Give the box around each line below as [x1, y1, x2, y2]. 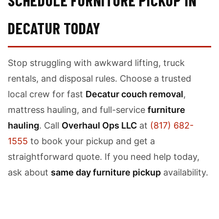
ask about [8, 167, 51, 177]
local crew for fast [8, 89, 86, 99]
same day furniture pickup [51, 167, 161, 177]
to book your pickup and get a [28, 136, 155, 146]
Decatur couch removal [86, 89, 183, 99]
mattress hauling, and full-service [8, 105, 148, 115]
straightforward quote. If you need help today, [8, 152, 199, 162]
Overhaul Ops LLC [62, 120, 137, 131]
